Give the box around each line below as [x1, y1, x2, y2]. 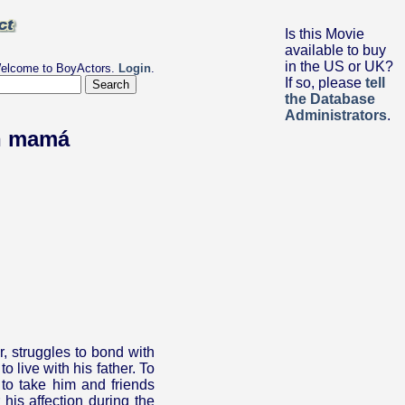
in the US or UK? [285, 59, 393, 74]
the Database [285, 91, 375, 107]
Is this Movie [285, 26, 364, 42]
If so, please [285, 75, 365, 90]
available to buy [285, 42, 386, 58]
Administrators [285, 108, 387, 123]
